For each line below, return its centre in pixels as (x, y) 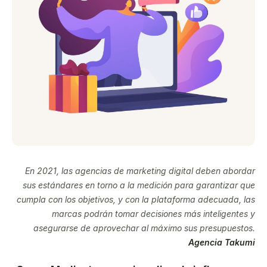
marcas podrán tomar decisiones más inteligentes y (153, 213)
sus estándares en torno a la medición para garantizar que (139, 185)
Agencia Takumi (222, 242)
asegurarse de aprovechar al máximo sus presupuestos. (144, 228)
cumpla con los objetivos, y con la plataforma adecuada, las (136, 199)
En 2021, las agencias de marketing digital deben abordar (140, 170)
